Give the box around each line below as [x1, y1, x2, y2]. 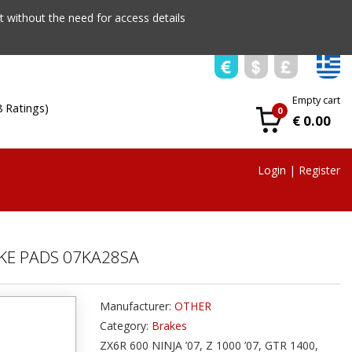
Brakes [152, 318, 187, 333]
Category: [100, 318, 152, 333]
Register [299, 163, 340, 178]
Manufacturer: [100, 299, 174, 313]
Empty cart [292, 93, 340, 107]
